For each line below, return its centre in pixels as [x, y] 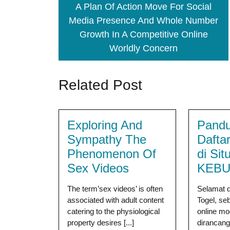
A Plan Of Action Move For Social [144, 7]
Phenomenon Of [112, 154]
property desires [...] [101, 223]
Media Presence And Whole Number [144, 21]
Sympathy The [107, 139]
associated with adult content [116, 200]
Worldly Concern [144, 48]
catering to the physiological [113, 211]
